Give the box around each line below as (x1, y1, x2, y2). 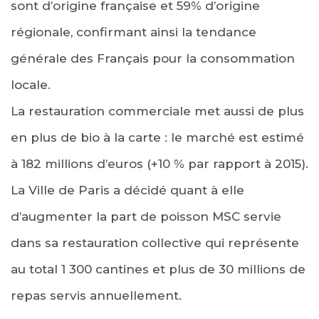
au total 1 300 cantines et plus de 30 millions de (11, 261, 305, 276)
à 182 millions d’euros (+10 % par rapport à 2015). (11, 156, 308, 171)
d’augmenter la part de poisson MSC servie (11, 209, 281, 224)
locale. (11, 77, 51, 92)
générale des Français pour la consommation (11, 51, 295, 66)
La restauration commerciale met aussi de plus (11, 103, 304, 118)
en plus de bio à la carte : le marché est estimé (11, 130, 304, 145)
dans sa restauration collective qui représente (11, 235, 299, 250)
